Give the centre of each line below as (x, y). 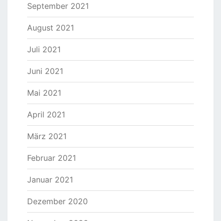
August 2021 (51, 28)
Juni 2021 (45, 71)
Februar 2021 (52, 158)
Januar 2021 (50, 180)
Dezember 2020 (57, 202)
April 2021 (46, 115)
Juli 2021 (44, 50)
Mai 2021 (44, 93)
